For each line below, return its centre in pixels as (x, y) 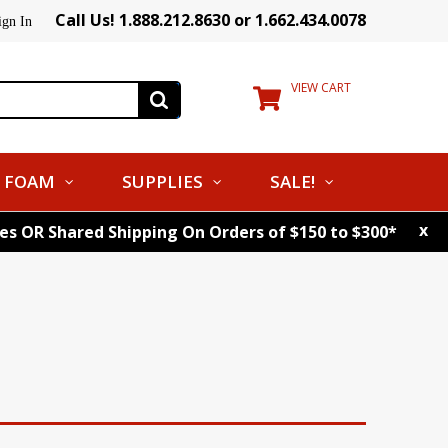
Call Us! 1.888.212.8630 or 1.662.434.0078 (210, 20)
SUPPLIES (162, 181)
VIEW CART (321, 87)
